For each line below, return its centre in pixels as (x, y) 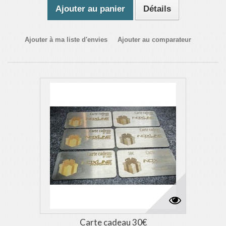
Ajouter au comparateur (154, 40)
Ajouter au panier (90, 9)
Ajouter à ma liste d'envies (66, 40)
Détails (157, 9)
